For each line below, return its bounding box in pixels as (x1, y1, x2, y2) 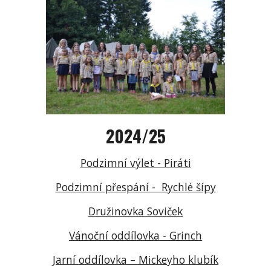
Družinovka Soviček (88, 204, 183, 219)
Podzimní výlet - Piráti (80, 155, 191, 171)
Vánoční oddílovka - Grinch (69, 228, 202, 243)
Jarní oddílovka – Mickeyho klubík (53, 252, 218, 267)
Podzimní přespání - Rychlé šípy (55, 180, 216, 195)
